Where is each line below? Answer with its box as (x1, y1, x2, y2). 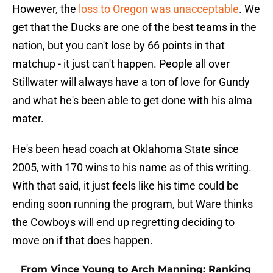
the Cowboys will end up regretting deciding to (12, 216, 235, 229)
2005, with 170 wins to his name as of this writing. (12, 161, 252, 174)
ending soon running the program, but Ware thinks (12, 197, 253, 211)
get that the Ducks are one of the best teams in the (12, 21, 257, 34)
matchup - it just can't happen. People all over (12, 57, 230, 71)
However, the (12, 2, 79, 16)
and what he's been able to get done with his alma (12, 94, 252, 107)
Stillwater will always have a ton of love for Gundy (12, 76, 250, 89)
